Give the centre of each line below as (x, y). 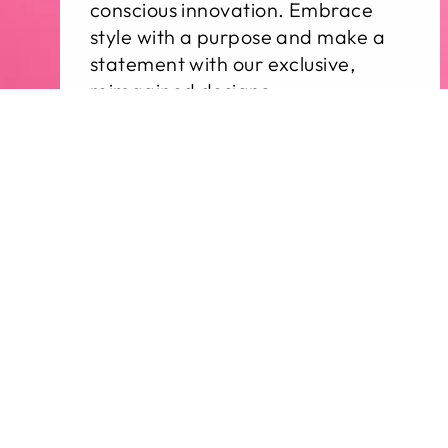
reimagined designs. (183, 91)
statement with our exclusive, (223, 64)
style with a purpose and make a (237, 37)
